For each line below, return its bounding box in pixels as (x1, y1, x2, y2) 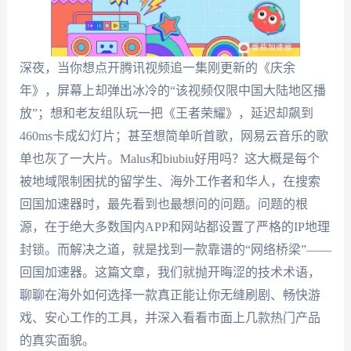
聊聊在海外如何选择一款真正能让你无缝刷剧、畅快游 (19, 288, 320, 302)
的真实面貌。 (19, 334, 95, 347)
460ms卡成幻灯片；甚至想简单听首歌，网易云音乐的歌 (19, 129, 328, 143)
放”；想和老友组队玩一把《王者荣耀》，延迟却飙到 (19, 107, 313, 120)
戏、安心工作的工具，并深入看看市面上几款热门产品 (19, 311, 320, 324)
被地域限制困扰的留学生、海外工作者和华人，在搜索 (19, 175, 320, 188)
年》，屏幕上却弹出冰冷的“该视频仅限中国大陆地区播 (19, 84, 326, 97)
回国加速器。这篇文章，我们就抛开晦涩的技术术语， (19, 266, 320, 279)
